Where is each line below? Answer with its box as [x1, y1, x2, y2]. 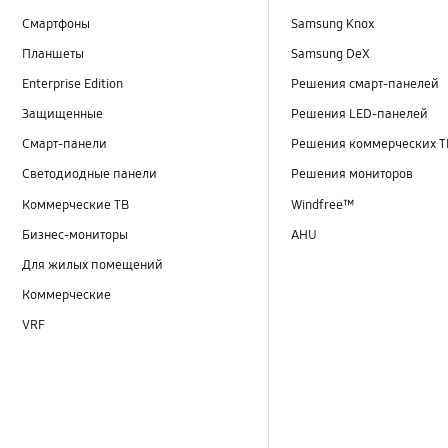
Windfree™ [291, 196, 356, 213]
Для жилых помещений [22, 256, 164, 273]
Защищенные [22, 106, 104, 123]
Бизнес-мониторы [22, 226, 129, 243]
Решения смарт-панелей [291, 76, 440, 93]
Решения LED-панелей [291, 106, 429, 123]
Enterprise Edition [22, 76, 124, 93]
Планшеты [22, 46, 85, 63]
